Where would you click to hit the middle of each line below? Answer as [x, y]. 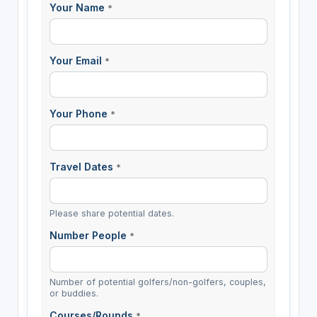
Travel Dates [82, 167]
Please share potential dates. [111, 214]
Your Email [77, 60]
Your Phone [80, 113]
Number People [89, 236]
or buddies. [74, 294]
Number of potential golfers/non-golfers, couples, [157, 282]
